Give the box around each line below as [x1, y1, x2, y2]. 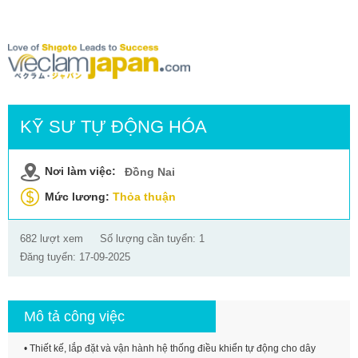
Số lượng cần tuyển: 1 [99, 233, 205, 245]
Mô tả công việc [24, 308, 125, 324]
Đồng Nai [125, 165, 175, 178]
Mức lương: [45, 190, 113, 203]
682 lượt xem [20, 233, 83, 245]
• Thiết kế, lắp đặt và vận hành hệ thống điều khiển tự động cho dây [24, 343, 316, 354]
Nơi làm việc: [45, 165, 116, 177]
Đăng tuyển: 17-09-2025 [20, 251, 130, 263]
